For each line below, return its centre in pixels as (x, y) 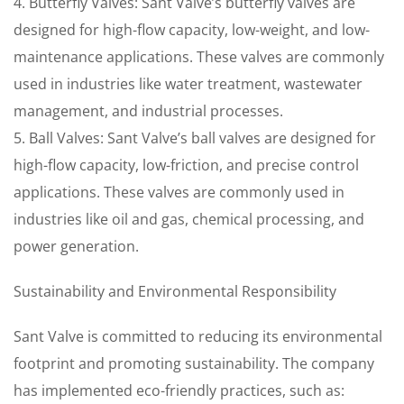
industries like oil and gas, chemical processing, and (189, 219)
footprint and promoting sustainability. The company (194, 363)
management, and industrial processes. (148, 111)
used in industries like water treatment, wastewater (188, 84)
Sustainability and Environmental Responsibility (175, 291)
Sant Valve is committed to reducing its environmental (198, 336)
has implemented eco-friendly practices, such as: (179, 390)
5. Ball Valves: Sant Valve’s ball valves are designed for (195, 138)
